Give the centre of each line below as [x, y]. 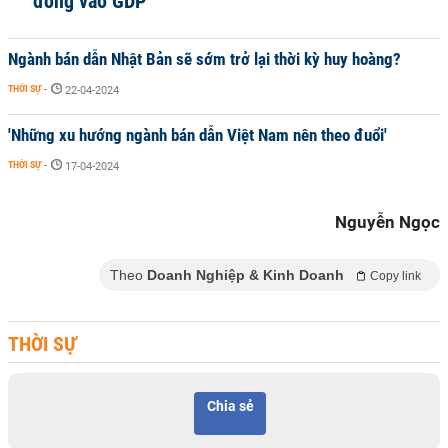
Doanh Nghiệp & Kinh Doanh [245, 275]
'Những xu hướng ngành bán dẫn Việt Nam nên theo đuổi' [197, 135]
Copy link [395, 276]
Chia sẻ [230, 406]
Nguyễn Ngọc [387, 222]
